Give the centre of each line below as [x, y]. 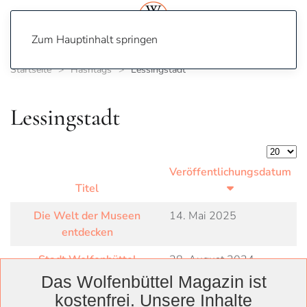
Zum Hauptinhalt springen [95, 40]
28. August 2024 [212, 260]
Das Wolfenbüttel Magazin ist [153, 282]
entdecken [87, 232]
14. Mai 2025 [203, 216]
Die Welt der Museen [87, 216]
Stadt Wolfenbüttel [87, 260]
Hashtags [91, 70]
